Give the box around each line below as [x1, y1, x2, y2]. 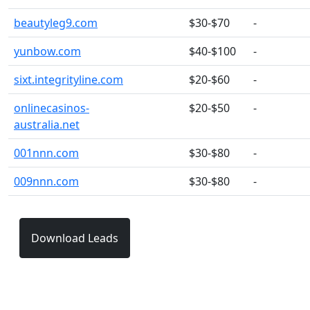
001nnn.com [14, 145, 79, 161]
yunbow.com [14, 44, 81, 59]
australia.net [14, 117, 80, 132]
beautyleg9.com [14, 15, 98, 30]
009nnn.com [14, 174, 79, 189]
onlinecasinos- [14, 100, 89, 116]
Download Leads [31, 230, 118, 246]
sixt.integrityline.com [14, 72, 123, 87]
